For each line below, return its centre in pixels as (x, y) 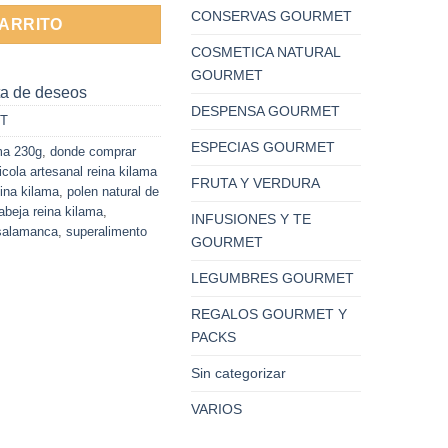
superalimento (106, 232)
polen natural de (113, 192)
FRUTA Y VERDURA (255, 182)
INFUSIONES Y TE (251, 218)
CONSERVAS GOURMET (271, 15)
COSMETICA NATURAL (265, 51)
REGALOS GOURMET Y (269, 313)
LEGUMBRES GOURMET (272, 277)
